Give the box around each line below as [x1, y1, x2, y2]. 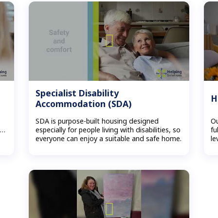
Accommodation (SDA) [36, 97, 132, 109]
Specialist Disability [36, 87, 119, 99]
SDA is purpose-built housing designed [36, 116, 159, 126]
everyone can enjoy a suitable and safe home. [36, 134, 182, 144]
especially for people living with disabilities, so [36, 125, 181, 135]
